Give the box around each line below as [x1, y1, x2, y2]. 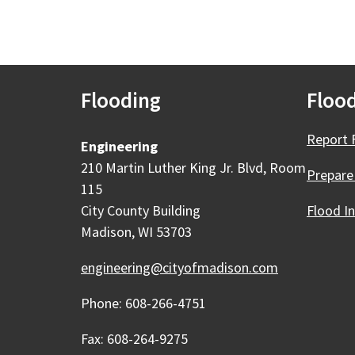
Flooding [81, 86, 161, 113]
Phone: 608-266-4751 [81, 294, 206, 312]
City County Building [81, 201, 204, 219]
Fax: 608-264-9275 [81, 330, 188, 348]
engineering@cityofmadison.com [81, 258, 278, 277]
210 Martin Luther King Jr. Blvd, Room [81, 158, 306, 177]
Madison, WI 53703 [81, 223, 192, 241]
